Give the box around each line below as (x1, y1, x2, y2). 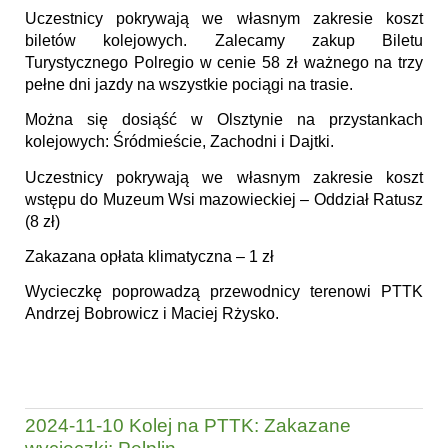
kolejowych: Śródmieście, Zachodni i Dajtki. (25, 133, 334, 151)
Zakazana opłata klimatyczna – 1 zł (25, 248, 274, 266)
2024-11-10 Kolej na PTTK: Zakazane (25, 414, 351, 436)
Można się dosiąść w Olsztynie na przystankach (25, 111, 423, 129)
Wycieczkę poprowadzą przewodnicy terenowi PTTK (25, 283, 423, 301)
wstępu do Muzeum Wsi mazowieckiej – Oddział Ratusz (25, 190, 423, 208)
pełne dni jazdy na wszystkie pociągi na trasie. (25, 76, 357, 94)
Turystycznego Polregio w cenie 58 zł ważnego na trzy (25, 54, 423, 72)
